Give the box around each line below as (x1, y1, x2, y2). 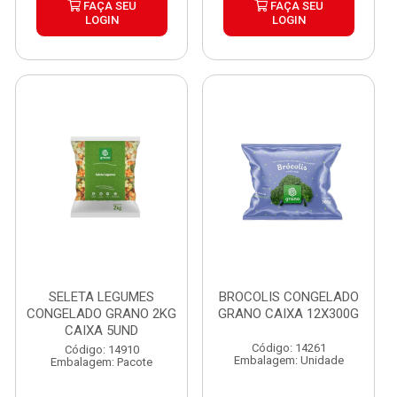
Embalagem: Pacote (51, 355, 152, 369)
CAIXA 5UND (65, 323, 138, 339)
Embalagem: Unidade (233, 354, 344, 367)
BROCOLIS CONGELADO (218, 289, 359, 305)
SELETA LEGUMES (49, 289, 154, 305)
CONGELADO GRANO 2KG (27, 306, 176, 322)
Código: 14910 (64, 343, 139, 356)
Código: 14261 (251, 341, 326, 354)
